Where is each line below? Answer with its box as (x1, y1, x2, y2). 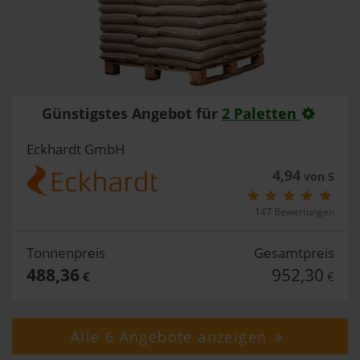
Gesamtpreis (253, 243, 334, 262)
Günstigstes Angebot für (42, 104, 223, 123)
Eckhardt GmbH (26, 139, 125, 158)
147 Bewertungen (254, 204, 334, 219)
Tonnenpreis (26, 243, 105, 262)
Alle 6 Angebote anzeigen (70, 326, 272, 346)
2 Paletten (222, 104, 301, 123)
